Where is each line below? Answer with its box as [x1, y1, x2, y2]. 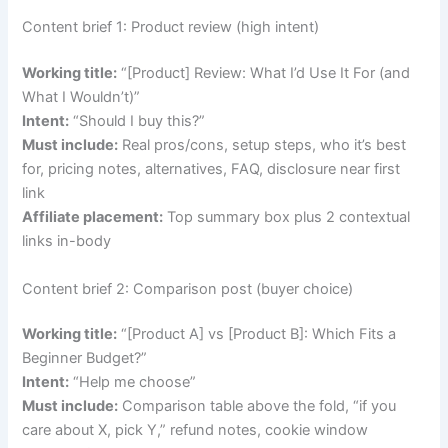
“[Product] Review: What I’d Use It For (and [117, 64, 411, 83]
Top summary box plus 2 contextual [163, 208, 411, 227]
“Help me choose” [69, 373, 197, 392]
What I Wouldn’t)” [22, 88, 141, 107]
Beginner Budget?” [22, 349, 148, 368]
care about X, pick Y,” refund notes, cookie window [22, 421, 369, 440]
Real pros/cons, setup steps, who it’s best [118, 136, 407, 155]
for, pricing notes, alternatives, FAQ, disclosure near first [22, 160, 401, 179]
